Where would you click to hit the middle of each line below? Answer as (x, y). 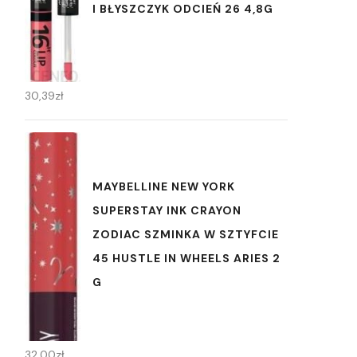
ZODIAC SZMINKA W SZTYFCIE (186, 235)
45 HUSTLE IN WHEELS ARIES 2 (186, 259)
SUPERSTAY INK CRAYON (167, 211)
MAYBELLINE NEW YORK (164, 187)
